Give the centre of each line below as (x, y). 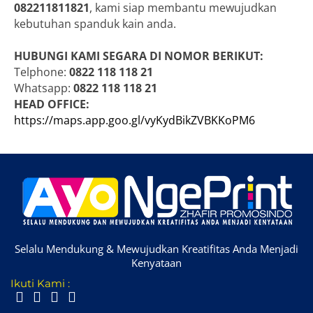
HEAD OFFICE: (52, 104)
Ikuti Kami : (40, 284)
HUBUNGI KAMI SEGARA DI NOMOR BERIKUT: (139, 56)
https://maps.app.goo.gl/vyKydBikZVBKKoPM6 (134, 121)
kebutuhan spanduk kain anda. (95, 24)
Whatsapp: (44, 88)
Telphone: (42, 72)
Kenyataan (156, 263)
